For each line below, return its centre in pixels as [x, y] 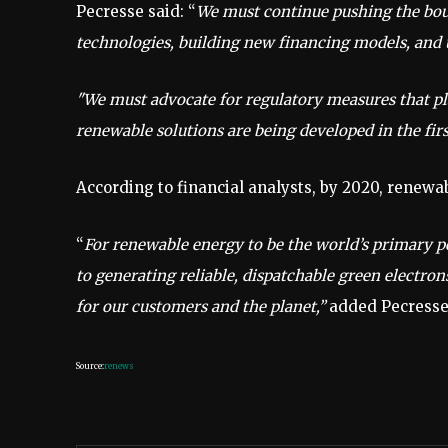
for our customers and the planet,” [202, 306]
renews [119, 365]
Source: [90, 365]
